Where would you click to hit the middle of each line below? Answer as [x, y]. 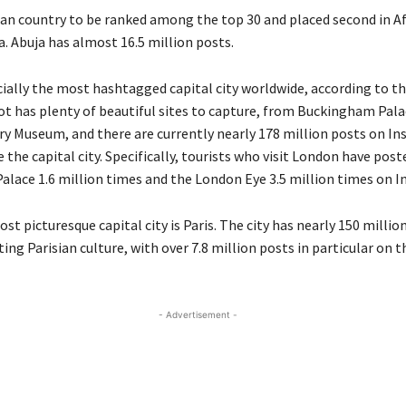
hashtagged [129, 88]
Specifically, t [146, 156]
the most [62, 88]
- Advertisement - [198, 315]
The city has [257, 225]
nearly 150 [328, 225]
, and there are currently [140, 134]
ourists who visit [239, 156]
